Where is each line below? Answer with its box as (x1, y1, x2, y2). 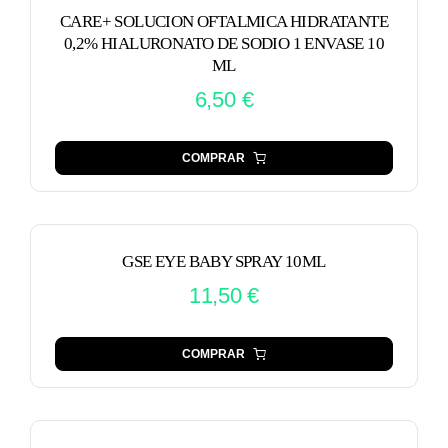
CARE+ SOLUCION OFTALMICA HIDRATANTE (59, 11, 389, 31)
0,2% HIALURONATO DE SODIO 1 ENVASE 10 (64, 33, 384, 53)
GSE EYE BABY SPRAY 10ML (122, 251, 326, 271)
